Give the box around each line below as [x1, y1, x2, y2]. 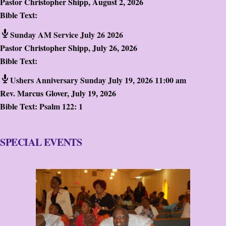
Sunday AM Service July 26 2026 [10, 28, 123, 40]
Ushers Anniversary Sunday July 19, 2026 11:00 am [10, 74, 186, 86]
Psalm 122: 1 [39, 100, 83, 112]
